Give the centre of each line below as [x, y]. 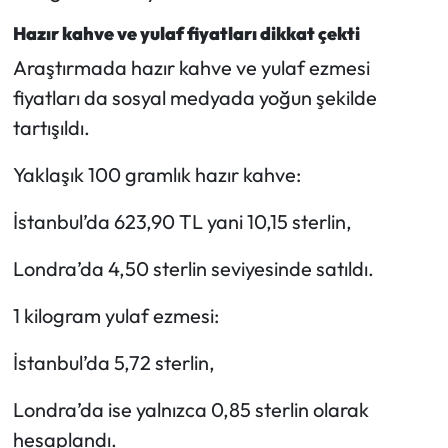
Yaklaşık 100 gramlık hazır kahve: [156, 174]
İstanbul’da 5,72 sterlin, [113, 362]
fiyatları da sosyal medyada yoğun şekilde [194, 97]
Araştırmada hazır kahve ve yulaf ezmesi [191, 67]
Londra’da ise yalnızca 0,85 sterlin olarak [190, 409]
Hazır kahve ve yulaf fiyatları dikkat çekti [186, 34]
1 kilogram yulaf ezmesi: [115, 315]
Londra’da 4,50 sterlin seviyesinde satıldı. [193, 268]
